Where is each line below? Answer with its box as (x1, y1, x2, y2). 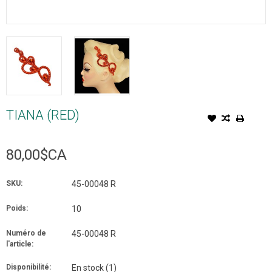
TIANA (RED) (6, 107, 80, 123)
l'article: (6, 239, 33, 248)
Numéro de (6, 228, 46, 237)
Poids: (6, 203, 28, 212)
